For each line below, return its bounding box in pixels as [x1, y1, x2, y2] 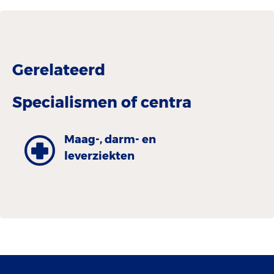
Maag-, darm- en [64, 132, 156, 146]
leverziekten [64, 149, 135, 163]
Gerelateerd [12, 60, 105, 79]
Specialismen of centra [12, 92, 191, 111]
